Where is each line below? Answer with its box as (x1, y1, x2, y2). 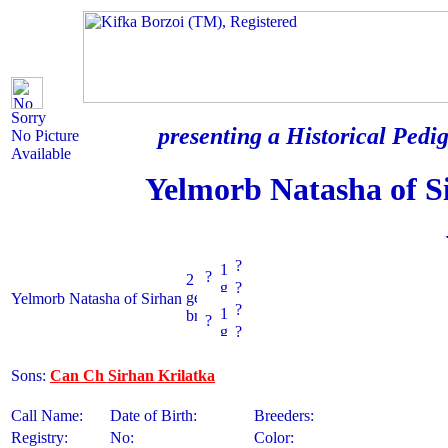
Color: (254, 429, 294, 446)
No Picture (11, 127, 79, 144)
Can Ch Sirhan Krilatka (50, 367, 215, 384)
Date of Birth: (110, 407, 197, 424)
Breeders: (254, 407, 314, 424)
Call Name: (11, 407, 83, 424)
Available (11, 145, 71, 162)
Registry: (11, 429, 68, 446)
